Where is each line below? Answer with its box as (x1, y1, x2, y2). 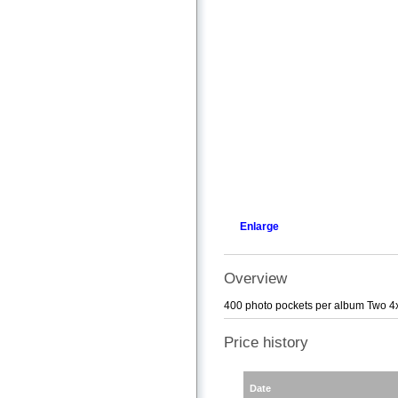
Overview (224, 269, 287, 287)
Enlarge (240, 219, 279, 233)
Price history (224, 334, 308, 352)
